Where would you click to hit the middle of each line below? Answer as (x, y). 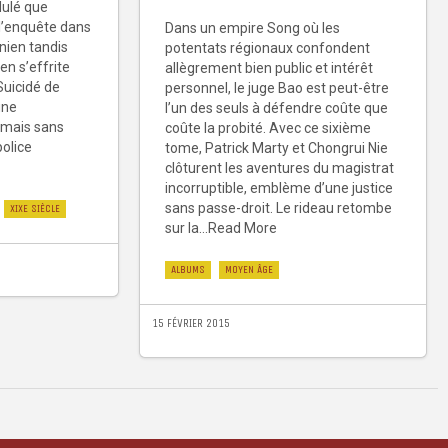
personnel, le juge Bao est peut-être (277, 88)
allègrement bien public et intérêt (269, 68)
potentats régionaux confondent (267, 48)
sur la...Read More (221, 228)
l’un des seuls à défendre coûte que (276, 108)
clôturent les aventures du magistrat (279, 168)
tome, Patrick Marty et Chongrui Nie (276, 148)
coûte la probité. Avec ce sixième (268, 128)
